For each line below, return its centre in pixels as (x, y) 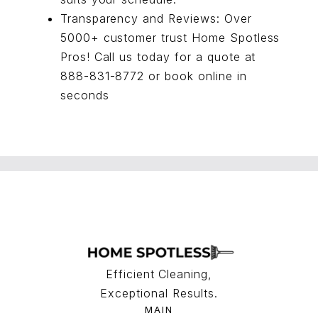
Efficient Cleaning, (159, 274)
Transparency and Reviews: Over (156, 18)
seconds (84, 95)
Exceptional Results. (159, 293)
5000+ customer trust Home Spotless (170, 38)
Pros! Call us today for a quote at (158, 57)
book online (199, 76)
